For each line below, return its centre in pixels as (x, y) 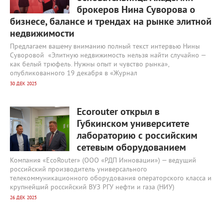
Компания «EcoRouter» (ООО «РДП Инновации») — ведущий (103, 161)
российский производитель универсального (79, 170)
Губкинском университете (133, 124)
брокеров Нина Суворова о (136, 10)
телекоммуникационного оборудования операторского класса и (111, 179)
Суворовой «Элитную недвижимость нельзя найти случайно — (108, 56)
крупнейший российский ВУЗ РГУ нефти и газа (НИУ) (92, 188)
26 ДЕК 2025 (23, 198)
